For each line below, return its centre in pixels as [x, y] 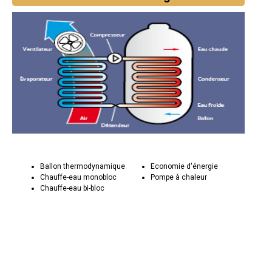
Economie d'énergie [184, 167]
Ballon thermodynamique [83, 167]
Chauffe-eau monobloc [79, 178]
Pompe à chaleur [178, 178]
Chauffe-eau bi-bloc [73, 189]
